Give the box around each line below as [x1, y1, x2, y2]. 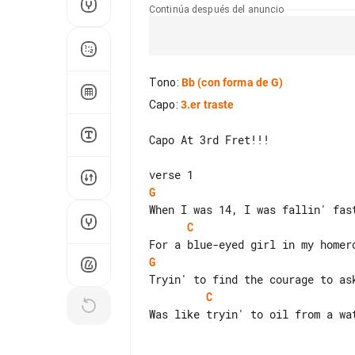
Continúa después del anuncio [149, 4, 284, 15]
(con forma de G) [195, 76, 284, 89]
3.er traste [180, 98, 235, 111]
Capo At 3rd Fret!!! [149, 132, 269, 147]
